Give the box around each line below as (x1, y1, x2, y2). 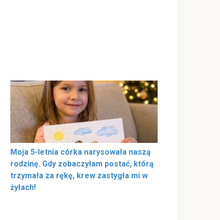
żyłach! (10, 183, 36, 192)
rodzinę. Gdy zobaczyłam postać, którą (10, 159, 154, 169)
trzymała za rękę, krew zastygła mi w (10, 171, 148, 181)
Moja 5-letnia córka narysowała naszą (10, 147, 151, 157)
